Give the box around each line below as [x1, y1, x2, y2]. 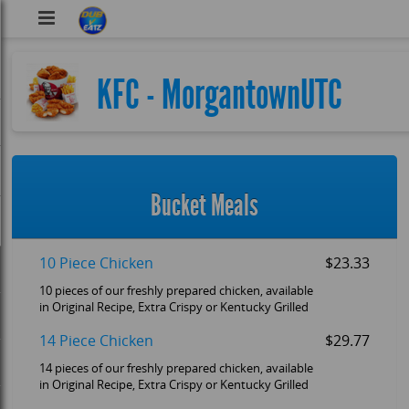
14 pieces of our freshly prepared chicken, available [38, 362, 313, 376]
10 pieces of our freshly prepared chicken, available [38, 284, 313, 299]
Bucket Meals [151, 188, 259, 224]
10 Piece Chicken [38, 255, 153, 273]
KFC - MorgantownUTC [97, 70, 343, 120]
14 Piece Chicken [38, 332, 153, 351]
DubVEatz [76, 2, 223, 41]
